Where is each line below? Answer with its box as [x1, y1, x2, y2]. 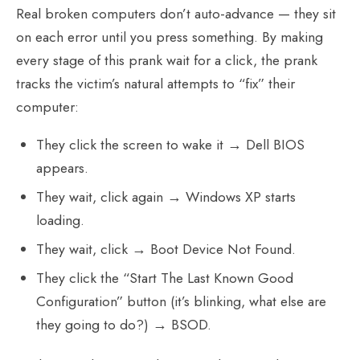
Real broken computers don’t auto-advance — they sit [16, 3, 336, 25]
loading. [36, 210, 85, 231]
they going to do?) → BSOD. [36, 314, 212, 336]
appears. [36, 157, 89, 179]
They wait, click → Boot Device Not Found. [36, 239, 297, 260]
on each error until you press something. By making [16, 27, 323, 48]
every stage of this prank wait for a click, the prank [16, 50, 317, 72]
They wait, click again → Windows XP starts [36, 186, 297, 208]
